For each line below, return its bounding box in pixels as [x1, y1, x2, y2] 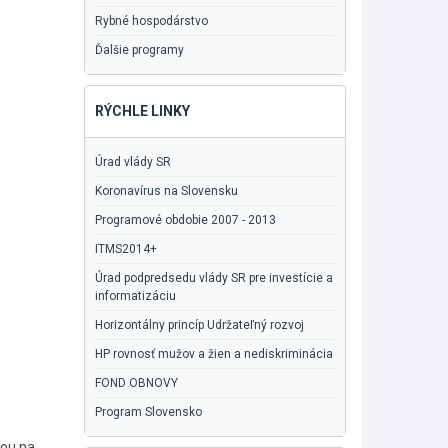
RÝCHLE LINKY [94, 103, 190, 119]
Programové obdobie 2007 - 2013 [94, 213, 276, 227]
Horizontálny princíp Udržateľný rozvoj [94, 318, 304, 332]
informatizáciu [94, 289, 176, 303]
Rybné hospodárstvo [94, 14, 208, 28]
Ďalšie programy [94, 43, 184, 57]
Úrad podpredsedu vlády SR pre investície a [94, 271, 333, 285]
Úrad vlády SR [94, 155, 171, 169]
